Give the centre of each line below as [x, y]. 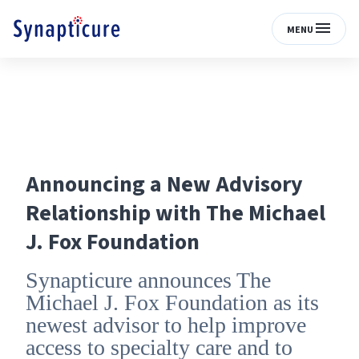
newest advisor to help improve [166, 325]
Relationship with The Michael [175, 213]
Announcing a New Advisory [164, 184]
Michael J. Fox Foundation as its [172, 303]
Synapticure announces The [148, 280]
